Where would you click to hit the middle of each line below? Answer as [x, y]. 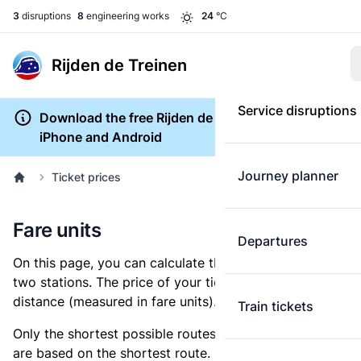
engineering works [127, 16]
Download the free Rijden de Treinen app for [174, 118]
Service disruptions [297, 110]
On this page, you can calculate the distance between [176, 263]
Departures [272, 241]
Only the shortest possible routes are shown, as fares [176, 334]
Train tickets [275, 306]
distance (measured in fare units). [115, 301]
